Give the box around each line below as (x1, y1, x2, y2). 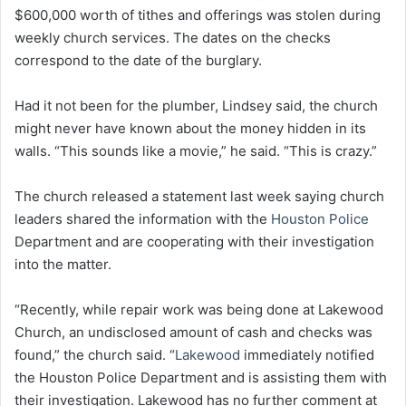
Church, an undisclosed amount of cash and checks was (14, 323, 372, 341)
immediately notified (240, 345, 374, 363)
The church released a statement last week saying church (14, 187, 384, 205)
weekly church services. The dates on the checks (14, 28, 331, 46)
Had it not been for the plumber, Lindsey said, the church (14, 96, 378, 114)
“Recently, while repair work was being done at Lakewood (14, 300, 383, 318)
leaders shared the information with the (14, 209, 271, 227)
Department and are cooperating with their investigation (14, 232, 374, 250)
